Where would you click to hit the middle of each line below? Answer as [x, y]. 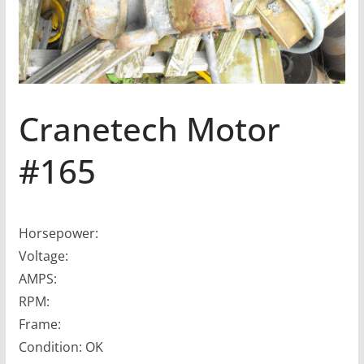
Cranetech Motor [149, 128]
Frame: [39, 324]
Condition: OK [61, 347]
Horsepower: [58, 233]
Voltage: [43, 256]
